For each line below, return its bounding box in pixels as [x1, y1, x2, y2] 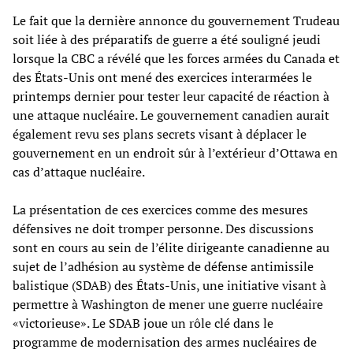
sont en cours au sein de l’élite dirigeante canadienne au [13, 238, 329, 256]
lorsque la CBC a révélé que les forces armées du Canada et [13, 49, 340, 67]
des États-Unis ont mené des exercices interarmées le [13, 68, 312, 86]
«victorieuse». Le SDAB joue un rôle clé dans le [13, 314, 273, 332]
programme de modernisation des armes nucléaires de [13, 333, 317, 351]
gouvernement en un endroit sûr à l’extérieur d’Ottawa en [13, 143, 338, 162]
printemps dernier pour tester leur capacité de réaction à [13, 87, 329, 105]
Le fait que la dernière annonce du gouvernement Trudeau [13, 11, 340, 29]
